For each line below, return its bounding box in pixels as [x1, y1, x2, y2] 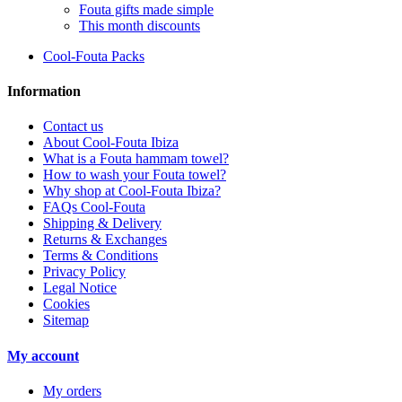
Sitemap [43, 312, 89, 328]
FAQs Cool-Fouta [43, 199, 145, 215]
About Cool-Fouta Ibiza [43, 135, 179, 151]
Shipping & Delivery [43, 215, 162, 232]
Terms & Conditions [43, 248, 158, 264]
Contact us [43, 118, 103, 135]
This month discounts [79, 17, 200, 33]
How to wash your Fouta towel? [43, 167, 226, 183]
